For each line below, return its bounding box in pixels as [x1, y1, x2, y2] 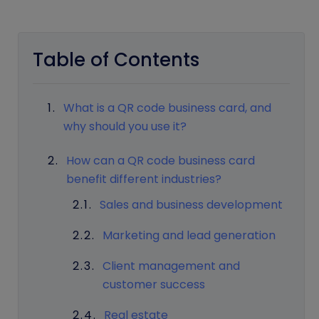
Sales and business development [100, 197, 283, 214]
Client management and [103, 257, 241, 274]
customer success [103, 276, 206, 293]
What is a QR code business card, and [63, 100, 271, 116]
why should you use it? [63, 118, 187, 135]
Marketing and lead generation [103, 227, 276, 244]
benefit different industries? [66, 170, 221, 187]
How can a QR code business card [66, 152, 255, 169]
